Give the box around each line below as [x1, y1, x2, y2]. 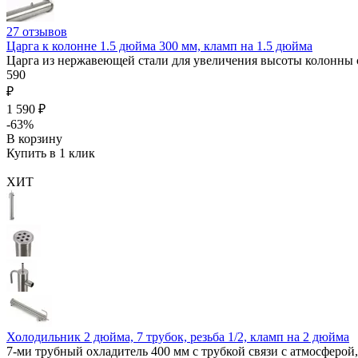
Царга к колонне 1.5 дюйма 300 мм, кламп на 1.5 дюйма [6, 39, 312, 54]
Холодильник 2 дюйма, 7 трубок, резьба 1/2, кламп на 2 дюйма [6, 330, 349, 344]
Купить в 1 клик [6, 146, 95, 161]
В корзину [6, 132, 62, 146]
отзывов [22, 25, 67, 39]
